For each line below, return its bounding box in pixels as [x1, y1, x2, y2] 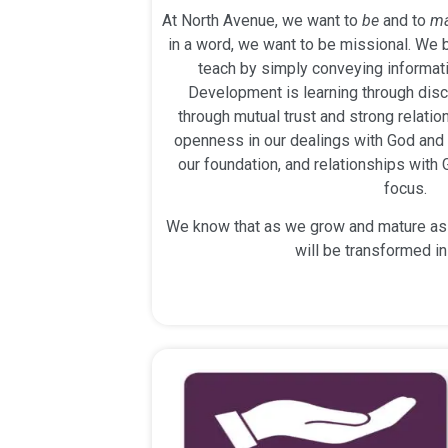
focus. [383, 178, 431, 198]
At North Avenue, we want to [162, 10, 362, 30]
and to [379, 10, 430, 30]
